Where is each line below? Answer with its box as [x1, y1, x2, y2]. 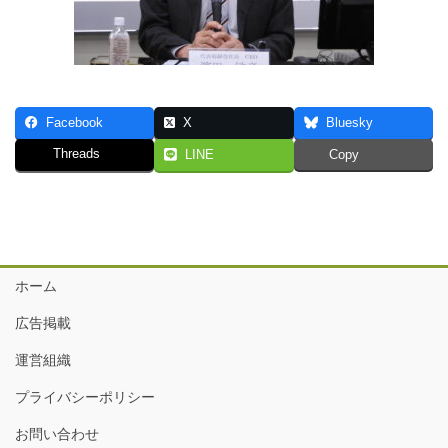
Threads [53, 146, 100, 161]
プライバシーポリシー [15, 388, 155, 405]
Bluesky [325, 115, 373, 130]
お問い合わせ [15, 425, 99, 442]
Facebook [46, 115, 103, 130]
